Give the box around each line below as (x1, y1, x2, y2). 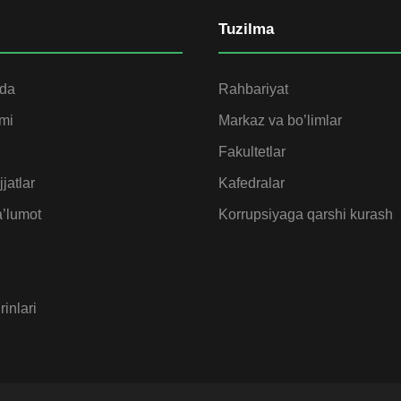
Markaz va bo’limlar (218, 112, 342, 128)
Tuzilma (218, 20, 274, 38)
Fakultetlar (218, 143, 286, 159)
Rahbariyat (218, 81, 288, 97)
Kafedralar (218, 175, 285, 191)
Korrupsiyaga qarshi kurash (218, 206, 393, 222)
